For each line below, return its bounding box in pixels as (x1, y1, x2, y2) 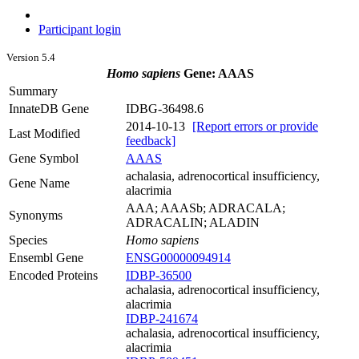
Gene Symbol (9, 151, 79, 165)
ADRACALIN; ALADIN (126, 216, 260, 229)
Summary (9, 84, 58, 98)
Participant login (38, 22, 121, 36)
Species (9, 233, 47, 247)
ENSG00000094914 (126, 251, 231, 264)
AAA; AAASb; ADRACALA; (126, 201, 285, 215)
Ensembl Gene (9, 251, 83, 264)
